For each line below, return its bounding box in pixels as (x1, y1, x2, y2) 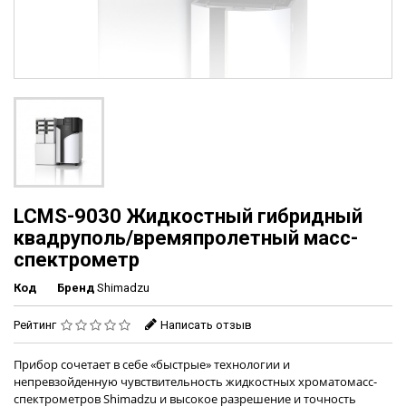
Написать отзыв (160, 318, 252, 333)
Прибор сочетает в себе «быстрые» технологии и (14, 356, 290, 373)
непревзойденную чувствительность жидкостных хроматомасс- (14, 373, 377, 391)
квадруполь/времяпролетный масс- (14, 227, 358, 250)
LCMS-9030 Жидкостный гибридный (14, 205, 362, 228)
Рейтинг (14, 318, 59, 333)
